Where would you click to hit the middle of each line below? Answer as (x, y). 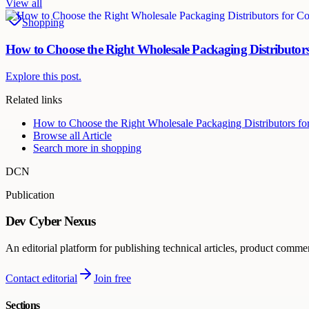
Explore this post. (43, 76)
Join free (112, 279)
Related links (34, 99)
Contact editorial (41, 279)
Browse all (58, 135)
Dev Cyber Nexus (51, 221)
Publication (30, 195)
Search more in (67, 148)
